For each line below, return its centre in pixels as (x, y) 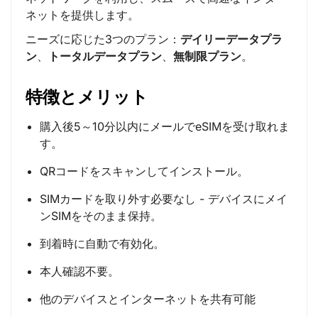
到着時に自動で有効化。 (102, 243)
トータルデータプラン (105, 56)
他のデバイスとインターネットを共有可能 (148, 298)
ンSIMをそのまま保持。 (101, 215)
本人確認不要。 (79, 271)
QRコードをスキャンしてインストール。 (144, 171)
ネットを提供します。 (82, 15)
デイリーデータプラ (231, 39)
